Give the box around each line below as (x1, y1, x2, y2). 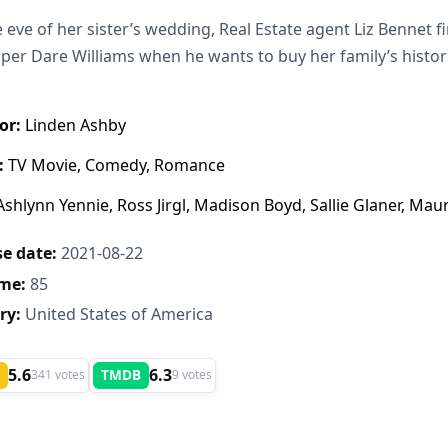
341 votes (31, 366, 85, 384)
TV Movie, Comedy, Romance (4, 154, 225, 177)
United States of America (21, 303, 213, 326)
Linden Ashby (21, 114, 126, 137)
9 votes (172, 366, 212, 384)
